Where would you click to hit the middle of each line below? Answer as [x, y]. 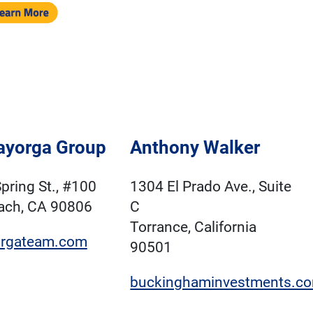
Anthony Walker [195, 148]
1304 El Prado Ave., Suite [211, 187]
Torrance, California [194, 227]
